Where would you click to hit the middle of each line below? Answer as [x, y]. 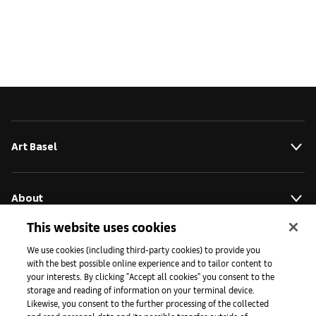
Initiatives [36, 249]
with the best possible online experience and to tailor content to [150, 263]
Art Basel [34, 146]
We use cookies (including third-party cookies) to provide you [144, 249]
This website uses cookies [102, 227]
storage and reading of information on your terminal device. [141, 290]
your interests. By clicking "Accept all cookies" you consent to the [151, 276]
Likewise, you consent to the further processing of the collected [148, 303]
